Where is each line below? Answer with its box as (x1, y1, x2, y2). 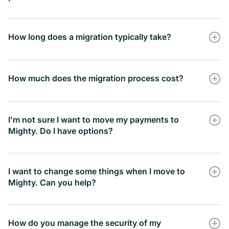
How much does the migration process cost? (8, 73, 184, 83)
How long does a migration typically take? (8, 31, 171, 42)
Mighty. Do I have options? (8, 125, 113, 136)
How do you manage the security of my (8, 217, 161, 228)
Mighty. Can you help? (8, 177, 96, 188)
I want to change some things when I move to (8, 166, 185, 176)
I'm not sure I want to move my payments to (8, 114, 179, 125)
